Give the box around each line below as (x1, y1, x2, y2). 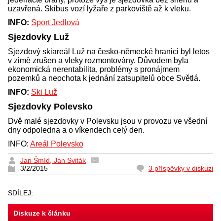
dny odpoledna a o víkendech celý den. (8, 125, 145, 134)
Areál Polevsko (30, 139, 83, 148)
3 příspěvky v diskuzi (148, 164, 213, 172)
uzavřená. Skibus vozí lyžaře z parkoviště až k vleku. (8, 4, 191, 13)
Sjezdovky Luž (8, 32, 69, 42)
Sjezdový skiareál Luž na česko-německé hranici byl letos (8, 47, 210, 56)
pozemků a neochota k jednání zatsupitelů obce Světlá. (8, 74, 202, 82)
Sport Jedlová (31, 18, 79, 27)
